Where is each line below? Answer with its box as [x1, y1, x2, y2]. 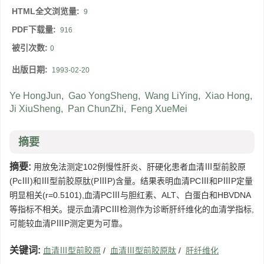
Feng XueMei [131, 104, 187, 114]
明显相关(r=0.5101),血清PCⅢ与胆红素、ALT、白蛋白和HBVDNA [9, 190, 251, 200]
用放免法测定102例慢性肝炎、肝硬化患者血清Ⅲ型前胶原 [31, 162, 246, 172]
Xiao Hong [205, 91, 250, 101]
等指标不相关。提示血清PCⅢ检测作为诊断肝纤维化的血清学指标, [9, 204, 254, 214]
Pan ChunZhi [68, 104, 124, 114]
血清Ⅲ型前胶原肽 [110, 246, 176, 256]
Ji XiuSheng [9, 104, 61, 114]
